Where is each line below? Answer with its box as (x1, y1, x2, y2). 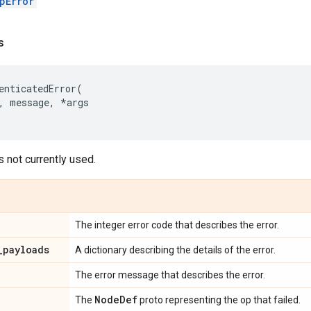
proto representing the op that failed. (137, 294, 301, 305)
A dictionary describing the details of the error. (75, 244, 276, 255)
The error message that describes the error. (75, 269, 265, 280)
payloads (3, 243, 49, 256)
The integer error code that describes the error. (75, 219, 279, 230)
